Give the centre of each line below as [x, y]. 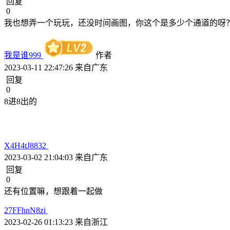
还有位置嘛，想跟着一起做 [53, 191]
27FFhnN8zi [26, 210]
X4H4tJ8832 [26, 146]
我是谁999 [24, 55]
